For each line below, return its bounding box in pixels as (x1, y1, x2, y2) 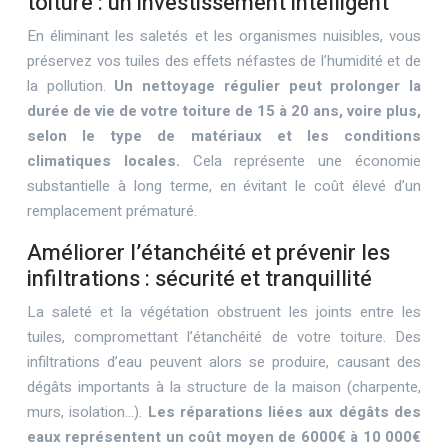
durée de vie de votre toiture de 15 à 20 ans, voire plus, (27, 100, 421, 122)
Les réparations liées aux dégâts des (147, 401, 422, 423)
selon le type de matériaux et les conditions (27, 125, 421, 147)
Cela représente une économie (192, 150, 422, 172)
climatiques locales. (27, 150, 193, 172)
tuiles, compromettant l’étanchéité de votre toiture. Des (27, 326, 421, 348)
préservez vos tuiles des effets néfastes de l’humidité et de (27, 50, 421, 72)
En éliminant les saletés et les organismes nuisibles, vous (27, 25, 421, 47)
